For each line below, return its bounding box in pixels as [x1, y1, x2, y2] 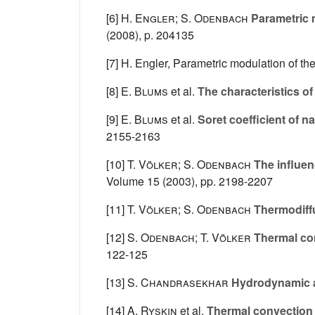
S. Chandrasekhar [127, 274, 229, 291]
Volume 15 [106, 173, 160, 190]
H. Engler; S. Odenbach [121, 10, 248, 27]
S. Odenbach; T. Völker [127, 229, 251, 246]
